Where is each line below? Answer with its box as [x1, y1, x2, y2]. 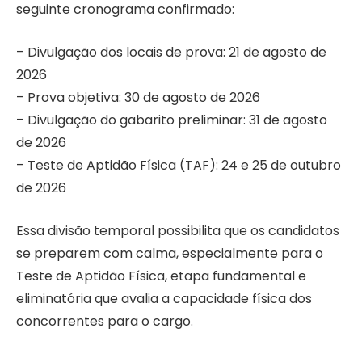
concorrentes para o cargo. [16, 311, 193, 330]
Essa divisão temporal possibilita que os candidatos [16, 221, 339, 240]
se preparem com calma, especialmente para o [16, 243, 323, 263]
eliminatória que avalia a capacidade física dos [16, 288, 312, 308]
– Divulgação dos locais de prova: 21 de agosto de [16, 42, 326, 61]
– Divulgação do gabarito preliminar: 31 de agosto [16, 110, 327, 129]
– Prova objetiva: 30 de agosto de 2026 [16, 87, 260, 107]
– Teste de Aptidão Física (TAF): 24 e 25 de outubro [16, 155, 341, 175]
